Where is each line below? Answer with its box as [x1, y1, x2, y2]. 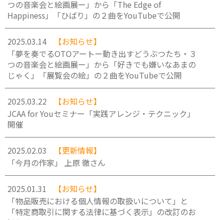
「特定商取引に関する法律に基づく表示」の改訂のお [7, 206, 196, 218]
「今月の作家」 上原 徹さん [7, 157, 106, 168]
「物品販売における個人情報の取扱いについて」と [7, 195, 188, 207]
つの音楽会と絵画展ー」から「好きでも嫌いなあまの [7, 58, 196, 70]
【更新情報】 [54, 144, 101, 156]
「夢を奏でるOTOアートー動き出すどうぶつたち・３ [7, 48, 197, 59]
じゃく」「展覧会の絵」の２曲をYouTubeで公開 [7, 69, 182, 81]
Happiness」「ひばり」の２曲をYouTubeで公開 [7, 9, 180, 21]
